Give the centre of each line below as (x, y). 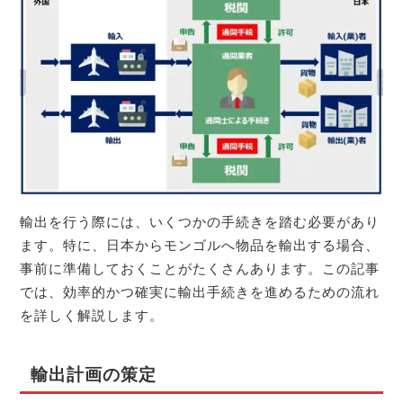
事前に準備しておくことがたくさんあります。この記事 (200, 269)
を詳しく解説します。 (92, 316)
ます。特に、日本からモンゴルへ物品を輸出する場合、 (200, 246)
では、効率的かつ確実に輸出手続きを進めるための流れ (200, 292)
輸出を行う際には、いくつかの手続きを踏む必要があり (200, 222)
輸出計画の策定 (93, 374)
